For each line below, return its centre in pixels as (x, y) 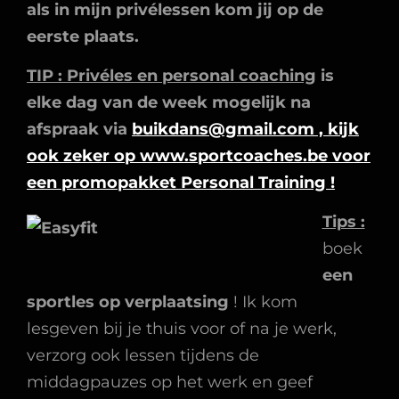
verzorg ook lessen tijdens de (143, 355)
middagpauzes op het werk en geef (170, 382)
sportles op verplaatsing (128, 302)
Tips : (343, 222)
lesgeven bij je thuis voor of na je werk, (182, 329)
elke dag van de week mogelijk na (169, 102)
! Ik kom (263, 302)
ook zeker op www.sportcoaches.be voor (199, 156)
